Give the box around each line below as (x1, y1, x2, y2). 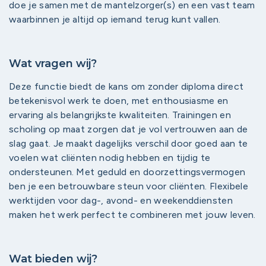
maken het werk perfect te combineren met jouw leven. (9, 209, 256, 220)
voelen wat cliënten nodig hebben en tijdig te (9, 152, 211, 163)
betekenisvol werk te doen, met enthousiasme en (9, 95, 229, 106)
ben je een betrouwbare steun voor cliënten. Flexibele (9, 180, 248, 192)
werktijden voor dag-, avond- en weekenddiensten (9, 195, 233, 206)
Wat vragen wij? (9, 57, 97, 70)
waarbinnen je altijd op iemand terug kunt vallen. (9, 14, 221, 25)
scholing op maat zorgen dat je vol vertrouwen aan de (9, 123, 248, 135)
